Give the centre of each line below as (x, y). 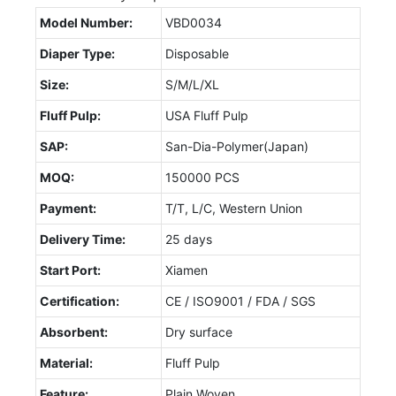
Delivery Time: (83, 239)
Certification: (80, 301)
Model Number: (86, 22)
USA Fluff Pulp (207, 115)
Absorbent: (74, 331)
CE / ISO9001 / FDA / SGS (240, 301)
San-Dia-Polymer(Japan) (237, 146)
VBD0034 (194, 22)
